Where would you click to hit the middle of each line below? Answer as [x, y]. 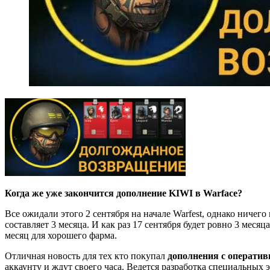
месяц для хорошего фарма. [61, 235]
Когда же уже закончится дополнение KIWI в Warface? [124, 193]
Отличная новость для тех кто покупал [86, 256]
